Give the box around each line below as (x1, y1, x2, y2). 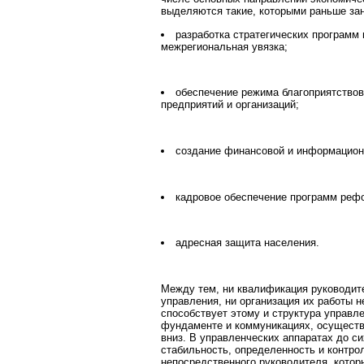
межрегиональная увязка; (161, 40, 288, 53)
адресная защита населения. (175, 236, 320, 249)
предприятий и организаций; (161, 98, 299, 111)
